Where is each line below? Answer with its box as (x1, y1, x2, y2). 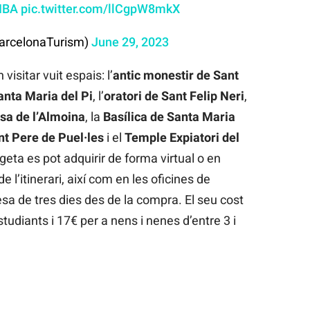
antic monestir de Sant (112, 67, 239, 82)
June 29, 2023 (91, 34, 169, 49)
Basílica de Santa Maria (102, 109, 235, 124)
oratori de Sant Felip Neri (103, 88, 244, 103)
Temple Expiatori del (124, 129, 239, 145)
